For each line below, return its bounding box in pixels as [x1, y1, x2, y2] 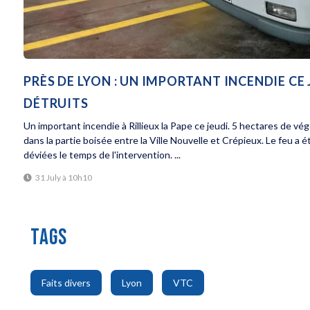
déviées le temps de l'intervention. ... [24, 148, 181, 161]
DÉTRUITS [24, 95, 89, 111]
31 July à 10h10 [35, 172, 93, 183]
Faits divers [42, 276, 91, 289]
